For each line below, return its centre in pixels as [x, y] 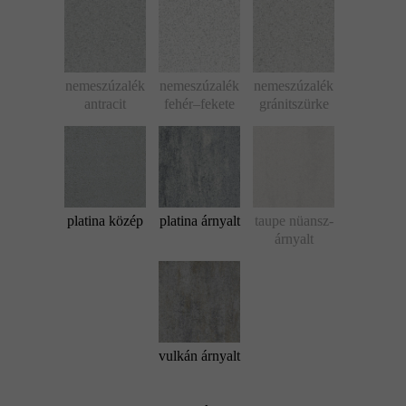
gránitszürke [294, 104]
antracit [105, 104]
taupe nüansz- [294, 221]
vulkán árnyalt [199, 356]
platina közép [105, 221]
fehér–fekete [199, 104]
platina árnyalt [199, 221]
